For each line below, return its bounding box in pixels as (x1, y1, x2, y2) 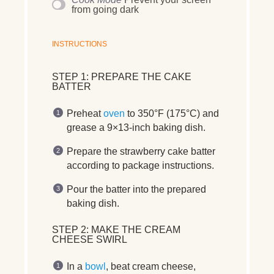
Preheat (67, 108, 101, 119)
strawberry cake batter (120, 146, 215, 157)
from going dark (71, 4, 139, 15)
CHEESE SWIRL (52, 234, 127, 245)
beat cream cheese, (111, 261, 196, 272)
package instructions (122, 160, 212, 171)
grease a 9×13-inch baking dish (67, 122, 203, 133)
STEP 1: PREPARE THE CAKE (52, 71, 191, 82)
